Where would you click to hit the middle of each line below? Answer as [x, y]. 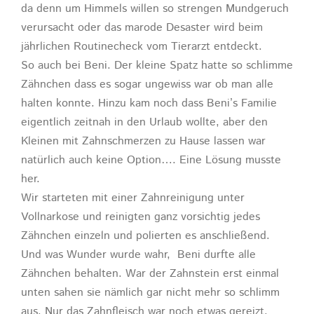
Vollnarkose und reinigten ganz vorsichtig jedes [141, 217]
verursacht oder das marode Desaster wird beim [142, 27]
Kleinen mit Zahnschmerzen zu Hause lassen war [143, 141]
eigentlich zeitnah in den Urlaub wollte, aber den [144, 122]
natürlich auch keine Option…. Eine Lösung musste [151, 160]
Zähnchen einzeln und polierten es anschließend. [145, 235]
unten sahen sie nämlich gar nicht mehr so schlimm [150, 292]
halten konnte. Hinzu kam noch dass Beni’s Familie [149, 103]
